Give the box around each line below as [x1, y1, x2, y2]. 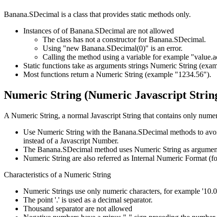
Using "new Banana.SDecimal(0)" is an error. [43, 44, 183, 52]
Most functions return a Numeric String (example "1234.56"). [23, 70, 211, 78]
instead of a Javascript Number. [23, 136, 119, 145]
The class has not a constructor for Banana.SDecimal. [43, 35, 206, 44]
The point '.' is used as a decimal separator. [23, 195, 153, 204]
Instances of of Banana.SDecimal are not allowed [23, 26, 174, 35]
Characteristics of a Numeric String [4, 170, 111, 179]
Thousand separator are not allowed [23, 204, 132, 213]
